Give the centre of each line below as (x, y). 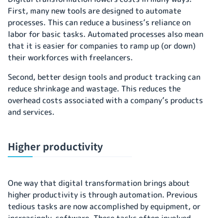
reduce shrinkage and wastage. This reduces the (94, 88)
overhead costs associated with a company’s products (105, 100)
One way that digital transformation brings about (99, 183)
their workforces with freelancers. (71, 57)
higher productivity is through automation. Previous (103, 194)
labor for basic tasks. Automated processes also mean (106, 34)
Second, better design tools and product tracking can (104, 77)
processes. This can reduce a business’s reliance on (99, 22)
